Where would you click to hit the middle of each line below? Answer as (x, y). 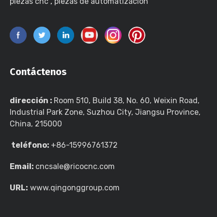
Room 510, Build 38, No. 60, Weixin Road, (127, 100)
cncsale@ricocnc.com (75, 166)
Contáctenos (39, 71)
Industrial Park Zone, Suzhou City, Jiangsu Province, (105, 112)
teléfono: (30, 145)
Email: (23, 166)
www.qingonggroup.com (74, 187)
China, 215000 (36, 124)
